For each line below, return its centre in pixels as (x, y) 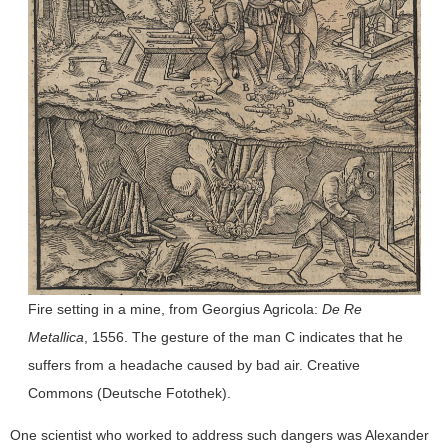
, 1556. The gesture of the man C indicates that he (243, 336)
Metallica (55, 336)
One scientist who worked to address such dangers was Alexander (219, 434)
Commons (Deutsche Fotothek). (129, 392)
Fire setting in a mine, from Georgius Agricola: (174, 308)
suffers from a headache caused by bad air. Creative (193, 364)
